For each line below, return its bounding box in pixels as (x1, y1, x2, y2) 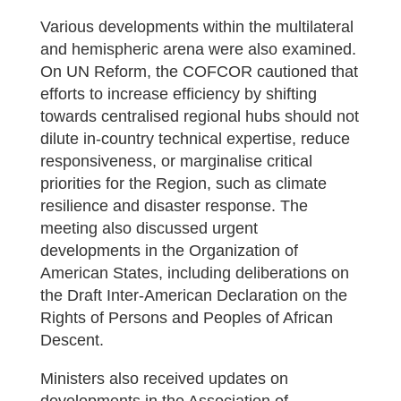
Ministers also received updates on (39, 370, 288, 388)
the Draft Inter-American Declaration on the (39, 286, 347, 304)
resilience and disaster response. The (39, 197, 308, 215)
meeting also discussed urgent (39, 219, 258, 237)
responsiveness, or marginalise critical (39, 152, 312, 170)
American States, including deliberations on (39, 264, 349, 282)
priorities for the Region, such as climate (39, 175, 327, 192)
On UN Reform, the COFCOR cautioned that (39, 63, 358, 81)
